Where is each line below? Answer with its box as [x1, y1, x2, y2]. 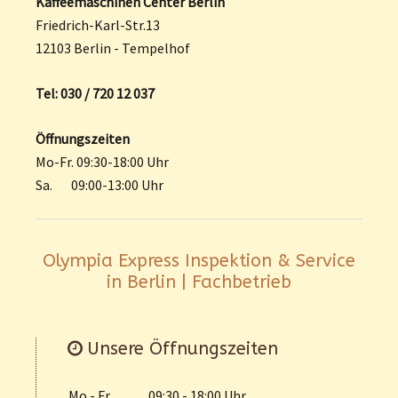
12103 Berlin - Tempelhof [36, 38, 190, 57]
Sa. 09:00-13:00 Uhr [36, 175, 163, 194]
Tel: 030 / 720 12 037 [36, 84, 155, 102]
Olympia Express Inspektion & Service [43, 250, 355, 271]
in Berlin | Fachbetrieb [107, 271, 291, 292]
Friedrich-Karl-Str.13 [36, 15, 160, 34]
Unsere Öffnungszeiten [83, 338, 278, 359]
